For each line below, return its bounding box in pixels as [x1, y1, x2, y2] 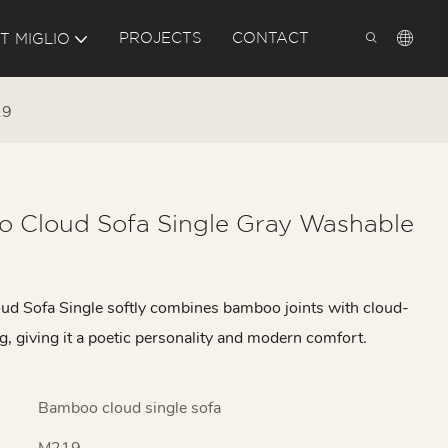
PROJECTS [118, 29, 202, 47]
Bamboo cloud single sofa [38, 396, 221, 419]
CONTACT [231, 29, 309, 47]
